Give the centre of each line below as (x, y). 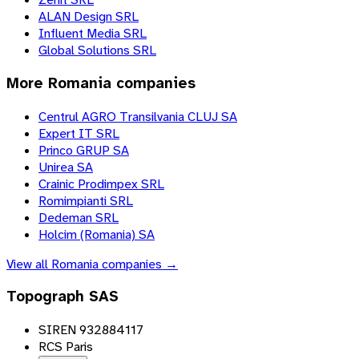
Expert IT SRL (79, 133)
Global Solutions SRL (97, 50)
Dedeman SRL (79, 217)
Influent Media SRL (93, 34)
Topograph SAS (63, 297)
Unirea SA (66, 167)
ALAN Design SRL (89, 17)
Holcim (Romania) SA (97, 234)
